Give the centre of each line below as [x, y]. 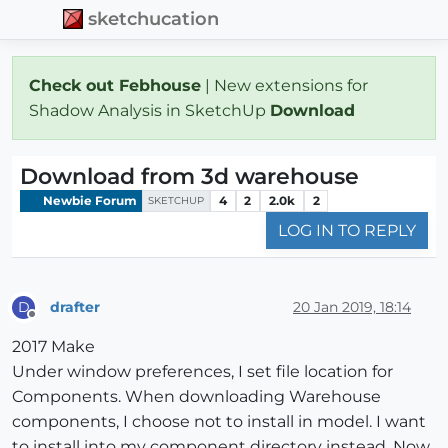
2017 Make [53, 347]
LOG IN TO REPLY [347, 231]
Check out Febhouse [115, 85]
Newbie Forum [88, 200]
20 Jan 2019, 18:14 [352, 306]
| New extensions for [284, 85]
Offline [50, 323]
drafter [75, 306]
